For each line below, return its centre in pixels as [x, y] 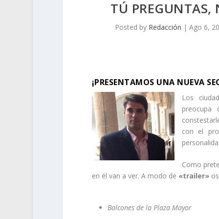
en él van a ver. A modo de [135, 176]
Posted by [132, 27]
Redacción [165, 27]
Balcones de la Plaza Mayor [149, 208]
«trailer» [194, 176]
